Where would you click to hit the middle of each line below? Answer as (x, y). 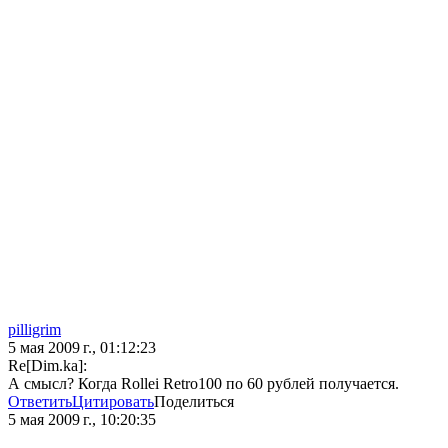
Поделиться (194, 402)
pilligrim (34, 330)
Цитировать (113, 402)
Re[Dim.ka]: (47, 366)
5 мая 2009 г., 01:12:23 (82, 348)
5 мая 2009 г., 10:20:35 (82, 420)
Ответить (40, 402)
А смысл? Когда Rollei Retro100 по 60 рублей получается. (203, 384)
